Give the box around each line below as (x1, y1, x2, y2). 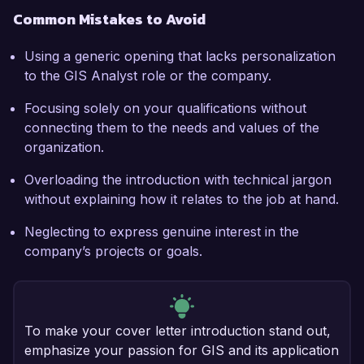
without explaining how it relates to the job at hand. (24, 191, 339, 208)
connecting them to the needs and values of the (24, 119, 319, 136)
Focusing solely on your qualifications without (24, 100, 306, 117)
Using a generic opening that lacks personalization (24, 48, 336, 65)
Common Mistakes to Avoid (13, 8, 206, 31)
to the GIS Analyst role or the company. (24, 67, 271, 84)
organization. (24, 139, 104, 156)
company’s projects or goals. (24, 243, 202, 260)
